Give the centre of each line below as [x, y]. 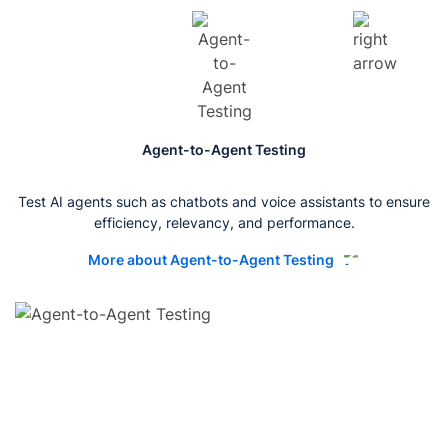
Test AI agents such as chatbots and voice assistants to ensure [224, 201]
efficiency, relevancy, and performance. [224, 222]
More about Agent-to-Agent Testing [211, 259]
